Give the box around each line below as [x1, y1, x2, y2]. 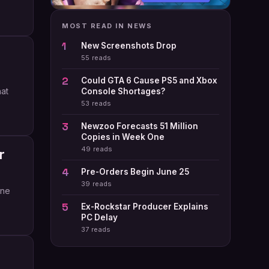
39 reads [81, 180, 112, 189]
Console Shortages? [81, 86, 165, 97]
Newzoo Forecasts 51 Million [81, 121, 198, 131]
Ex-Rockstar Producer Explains [81, 202, 208, 212]
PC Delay [81, 213, 118, 223]
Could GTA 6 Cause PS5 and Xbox [81, 76, 217, 86]
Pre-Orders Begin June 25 [81, 167, 189, 177]
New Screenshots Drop [81, 41, 177, 51]
